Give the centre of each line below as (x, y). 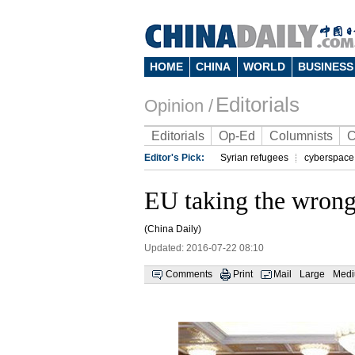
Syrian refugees (254, 158)
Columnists (301, 136)
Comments (189, 274)
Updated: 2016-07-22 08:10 (204, 248)
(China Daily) (173, 229)
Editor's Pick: (174, 158)
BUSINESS (326, 67)
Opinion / (179, 106)
